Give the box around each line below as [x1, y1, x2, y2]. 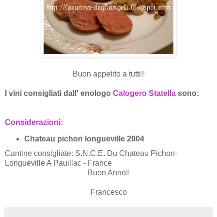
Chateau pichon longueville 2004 [24, 135, 144, 143]
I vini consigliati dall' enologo [5, 89, 113, 98]
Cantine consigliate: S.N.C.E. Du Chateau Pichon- [5, 149, 177, 158]
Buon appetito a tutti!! [72, 70, 145, 78]
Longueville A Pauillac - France [5, 159, 112, 168]
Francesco [90, 188, 127, 197]
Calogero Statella [113, 89, 176, 98]
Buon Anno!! [87, 169, 130, 177]
